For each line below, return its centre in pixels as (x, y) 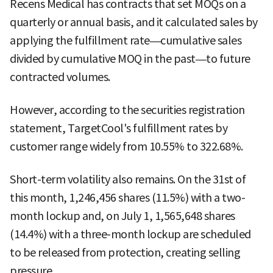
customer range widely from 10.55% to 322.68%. (126, 147)
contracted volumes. (60, 77)
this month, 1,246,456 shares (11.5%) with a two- (127, 198)
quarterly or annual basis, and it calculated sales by (134, 23)
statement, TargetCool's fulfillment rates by (119, 129)
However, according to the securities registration (127, 110)
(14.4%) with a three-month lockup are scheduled (130, 235)
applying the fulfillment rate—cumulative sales (126, 41)
